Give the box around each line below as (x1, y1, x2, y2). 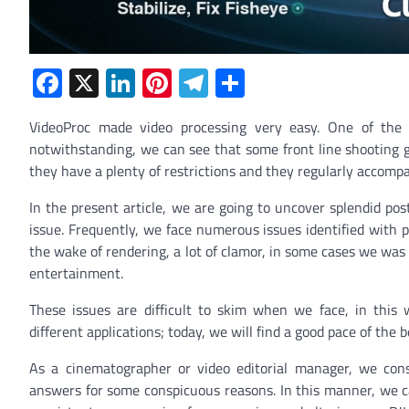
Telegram (208, 61, 320, 106)
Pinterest (172, 61, 284, 106)
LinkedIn (135, 61, 237, 106)
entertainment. (29, 262, 123, 285)
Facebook (62, 61, 179, 106)
